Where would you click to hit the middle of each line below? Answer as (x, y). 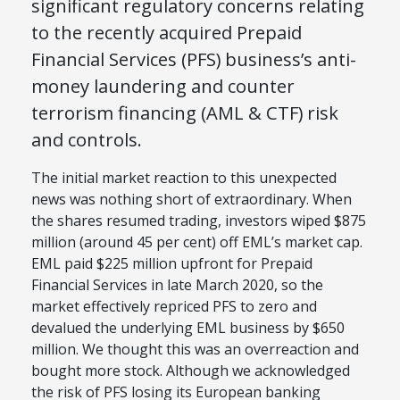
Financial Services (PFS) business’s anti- (194, 59)
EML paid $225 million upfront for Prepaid (172, 264)
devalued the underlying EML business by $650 (188, 328)
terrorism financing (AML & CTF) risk (185, 113)
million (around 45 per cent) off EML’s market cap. (197, 242)
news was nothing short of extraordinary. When (192, 200)
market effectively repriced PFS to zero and (174, 307)
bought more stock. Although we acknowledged (191, 371)
